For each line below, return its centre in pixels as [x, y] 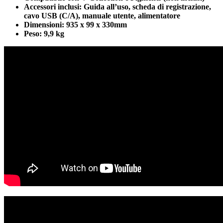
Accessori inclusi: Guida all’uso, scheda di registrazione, [117, 7]
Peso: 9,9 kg [44, 34]
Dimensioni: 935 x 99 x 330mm [75, 25]
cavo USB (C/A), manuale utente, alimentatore [102, 16]
